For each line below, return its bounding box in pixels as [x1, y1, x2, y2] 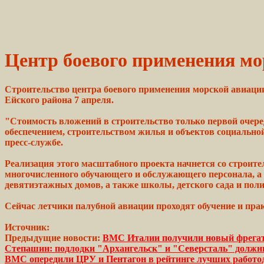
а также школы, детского [103, 179, 216, 190]
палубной [75, 200, 115, 211]
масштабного [81, 158, 138, 169]
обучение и [195, 200, 245, 211]
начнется [177, 158, 215, 169]
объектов [176, 126, 214, 137]
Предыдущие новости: [5, 232, 100, 243]
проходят [156, 200, 195, 211]
